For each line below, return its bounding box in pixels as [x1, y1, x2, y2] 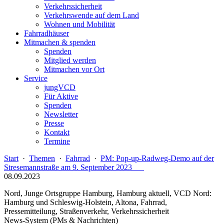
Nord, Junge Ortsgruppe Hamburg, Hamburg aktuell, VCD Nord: [4, 189, 211, 197]
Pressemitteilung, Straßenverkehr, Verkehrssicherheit [4, 207, 169, 215]
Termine [44, 137, 70, 145]
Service [24, 74, 47, 82]
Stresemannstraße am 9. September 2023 [4, 163, 144, 171]
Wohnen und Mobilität [44, 20, 115, 28]
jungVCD [44, 83, 75, 91]
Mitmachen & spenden [24, 38, 95, 46]
